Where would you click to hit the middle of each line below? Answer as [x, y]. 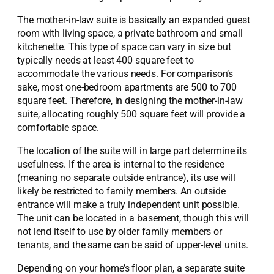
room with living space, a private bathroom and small [130, 33]
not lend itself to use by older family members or [120, 232]
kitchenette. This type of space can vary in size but [124, 46]
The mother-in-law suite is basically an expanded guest [134, 20]
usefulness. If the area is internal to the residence [121, 165]
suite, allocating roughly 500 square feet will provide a [131, 114]
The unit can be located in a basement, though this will [133, 218]
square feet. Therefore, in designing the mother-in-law [130, 100]
